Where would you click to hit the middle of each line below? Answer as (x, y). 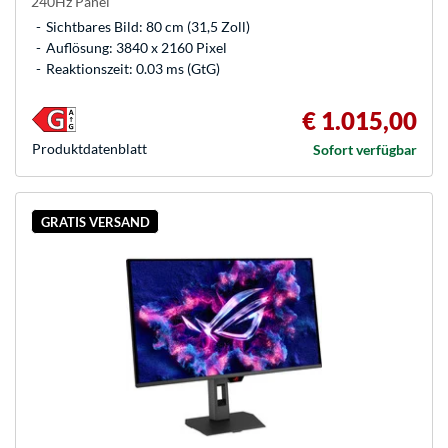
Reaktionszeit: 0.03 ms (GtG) (133, 68)
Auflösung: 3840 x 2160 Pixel (136, 47)
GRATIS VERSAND (95, 221)
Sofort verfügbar (365, 149)
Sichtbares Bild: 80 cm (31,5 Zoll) (148, 26)
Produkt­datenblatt (89, 148)
